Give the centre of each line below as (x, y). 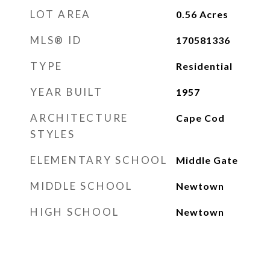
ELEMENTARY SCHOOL (99, 160)
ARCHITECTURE (79, 118)
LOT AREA (61, 14)
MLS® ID (56, 40)
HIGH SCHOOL (75, 212)
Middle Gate (207, 160)
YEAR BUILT (67, 92)
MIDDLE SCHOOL (81, 186)
